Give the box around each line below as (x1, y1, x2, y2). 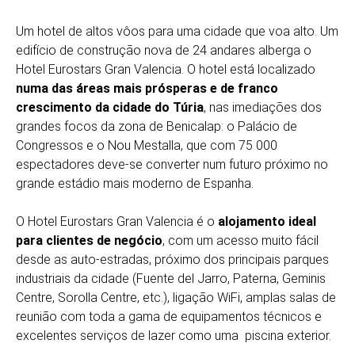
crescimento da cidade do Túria (16, 100, 204, 115)
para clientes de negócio (16, 233, 162, 248)
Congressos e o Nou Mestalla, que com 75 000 (16, 138, 277, 153)
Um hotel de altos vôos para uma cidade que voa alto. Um (16, 24, 338, 39)
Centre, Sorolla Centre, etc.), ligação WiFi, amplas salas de (16, 290, 336, 305)
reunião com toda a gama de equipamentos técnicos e (16, 309, 322, 324)
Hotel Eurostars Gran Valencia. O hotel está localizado (16, 62, 315, 77)
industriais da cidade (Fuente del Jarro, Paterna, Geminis (16, 271, 326, 286)
